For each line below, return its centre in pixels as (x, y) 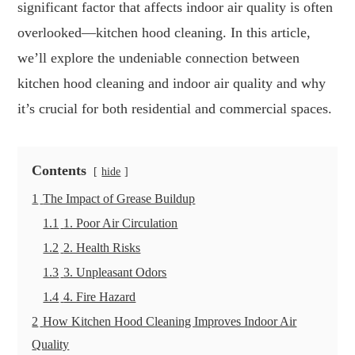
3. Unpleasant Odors (115, 273)
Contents (59, 171)
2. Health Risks (102, 248)
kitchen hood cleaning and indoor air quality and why (172, 84)
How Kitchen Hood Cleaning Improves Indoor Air (170, 322)
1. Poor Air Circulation (121, 224)
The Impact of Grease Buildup (119, 199)
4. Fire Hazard (100, 298)
